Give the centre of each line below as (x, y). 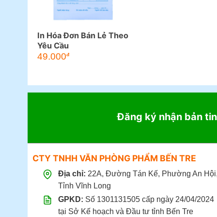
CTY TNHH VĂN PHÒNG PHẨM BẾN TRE (114, 158)
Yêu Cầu (53, 46)
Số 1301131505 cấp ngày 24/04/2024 (148, 200)
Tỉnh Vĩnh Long (84, 186)
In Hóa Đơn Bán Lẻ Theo (83, 36)
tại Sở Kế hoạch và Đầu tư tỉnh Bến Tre (125, 212)
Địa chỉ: (72, 174)
